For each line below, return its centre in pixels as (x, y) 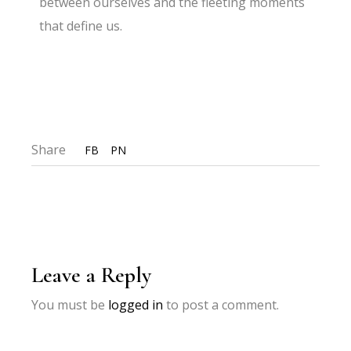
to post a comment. (221, 305)
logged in (136, 305)
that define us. (81, 26)
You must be (70, 305)
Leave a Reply (92, 275)
